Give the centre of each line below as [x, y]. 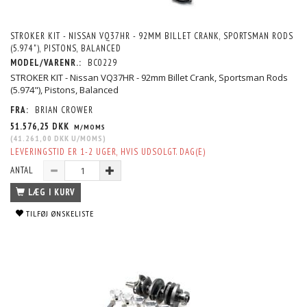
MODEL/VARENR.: [47, 62]
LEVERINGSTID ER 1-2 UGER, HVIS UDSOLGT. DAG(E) [108, 151]
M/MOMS [89, 126]
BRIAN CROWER [64, 110]
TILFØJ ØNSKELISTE [60, 213]
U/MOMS [86, 138]
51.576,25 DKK [41, 126]
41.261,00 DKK [41, 138]
